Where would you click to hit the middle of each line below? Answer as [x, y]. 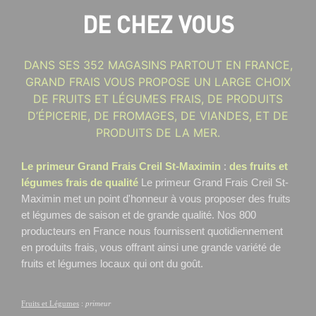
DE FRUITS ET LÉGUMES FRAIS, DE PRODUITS [158, 98]
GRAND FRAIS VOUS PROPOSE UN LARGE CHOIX [158, 81]
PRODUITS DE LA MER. [158, 132]
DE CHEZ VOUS [158, 24]
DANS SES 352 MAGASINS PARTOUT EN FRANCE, [158, 65]
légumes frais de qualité [80, 182]
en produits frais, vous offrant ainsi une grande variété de [151, 247]
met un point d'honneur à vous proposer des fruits [177, 199]
